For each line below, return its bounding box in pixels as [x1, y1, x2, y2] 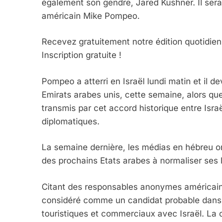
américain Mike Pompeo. [42, 10, 140, 21]
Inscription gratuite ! [42, 50, 121, 60]
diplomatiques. [42, 116, 100, 126]
